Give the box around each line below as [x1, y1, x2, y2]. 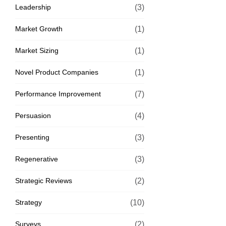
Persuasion [15, 111, 51, 120]
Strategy [15, 198, 42, 206]
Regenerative [15, 154, 58, 163]
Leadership [15, 3, 51, 11]
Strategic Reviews [15, 176, 72, 185]
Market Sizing [15, 46, 59, 54]
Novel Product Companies [15, 68, 98, 76]
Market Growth [15, 24, 63, 33]
